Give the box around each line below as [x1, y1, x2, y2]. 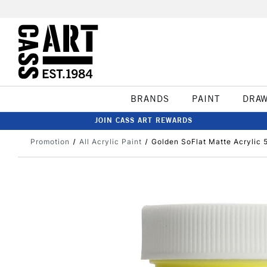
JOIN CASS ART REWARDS [95, 116, 193, 125]
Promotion [30, 137, 70, 146]
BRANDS [130, 93, 169, 104]
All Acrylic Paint [79, 137, 142, 146]
